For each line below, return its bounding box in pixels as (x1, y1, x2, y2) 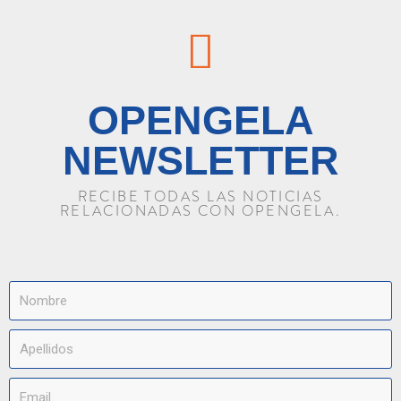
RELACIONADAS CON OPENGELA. (59, 200, 342, 221)
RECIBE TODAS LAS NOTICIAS (77, 186, 324, 207)
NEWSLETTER (62, 138, 339, 183)
